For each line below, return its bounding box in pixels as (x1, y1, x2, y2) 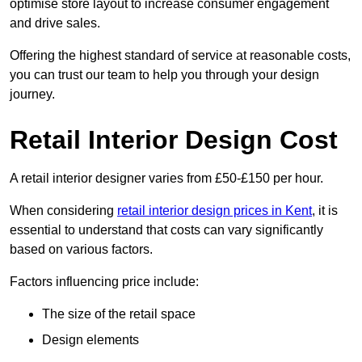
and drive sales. (10, 16, 100, 31)
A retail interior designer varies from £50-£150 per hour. (10, 171, 323, 186)
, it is (312, 204, 338, 218)
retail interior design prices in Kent (117, 204, 312, 218)
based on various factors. (10, 242, 153, 257)
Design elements (42, 333, 139, 347)
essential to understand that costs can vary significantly (10, 223, 323, 238)
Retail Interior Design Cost (10, 125, 338, 155)
